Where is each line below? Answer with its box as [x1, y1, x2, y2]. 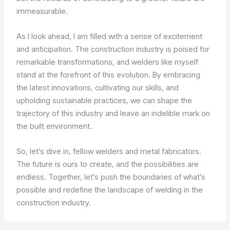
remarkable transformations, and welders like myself [16, 56, 199, 67]
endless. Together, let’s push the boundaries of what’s [16, 171, 206, 182]
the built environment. [16, 121, 92, 131]
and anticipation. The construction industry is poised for [16, 44, 210, 54]
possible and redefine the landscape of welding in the [16, 184, 203, 195]
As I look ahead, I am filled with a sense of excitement [16, 31, 203, 41]
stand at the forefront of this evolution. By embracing [16, 69, 201, 80]
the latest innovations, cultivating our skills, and [16, 82, 179, 92]
